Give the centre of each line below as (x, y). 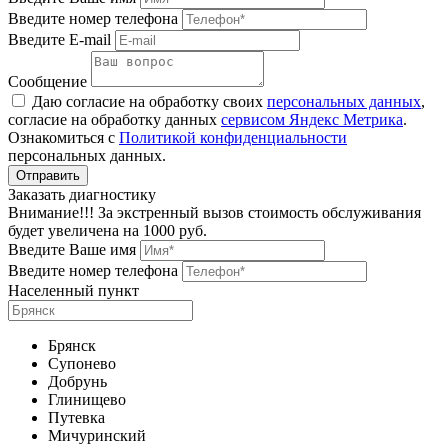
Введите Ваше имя (72, 250)
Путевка (76, 418)
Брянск (72, 346)
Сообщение (47, 82)
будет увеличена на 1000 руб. (107, 231)
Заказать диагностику (82, 195)
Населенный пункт (73, 291)
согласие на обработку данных (114, 120)
